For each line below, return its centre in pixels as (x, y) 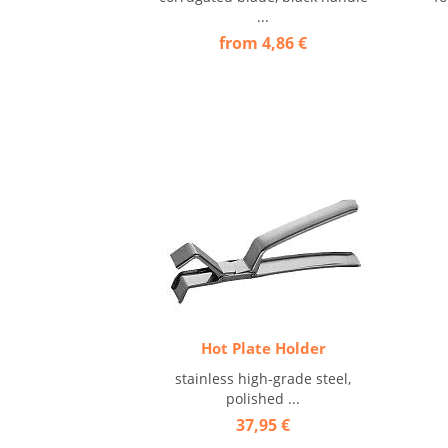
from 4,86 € (263, 43)
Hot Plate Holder (263, 348)
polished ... (263, 398)
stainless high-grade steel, (263, 378)
